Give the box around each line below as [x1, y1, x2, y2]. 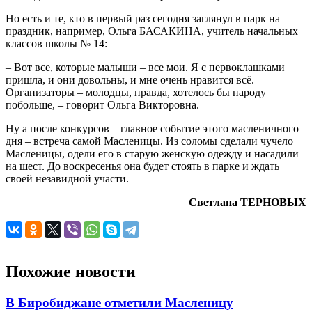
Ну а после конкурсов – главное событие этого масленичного [6, 123, 299, 135]
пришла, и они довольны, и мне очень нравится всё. [6, 74, 254, 86]
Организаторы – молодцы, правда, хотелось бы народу [6, 86, 266, 99]
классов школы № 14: [6, 38, 107, 50]
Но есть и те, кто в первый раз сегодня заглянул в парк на [6, 13, 280, 25]
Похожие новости [6, 263, 136, 281]
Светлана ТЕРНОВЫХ [189, 196, 306, 209]
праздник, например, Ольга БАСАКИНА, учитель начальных [6, 25, 298, 38]
